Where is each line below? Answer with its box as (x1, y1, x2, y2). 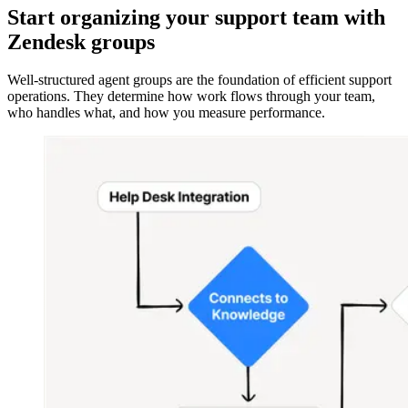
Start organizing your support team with (7, 5, 385, 29)
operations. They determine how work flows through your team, (7, 88, 375, 105)
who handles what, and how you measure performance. (7, 105, 325, 121)
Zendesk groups (7, 29, 155, 54)
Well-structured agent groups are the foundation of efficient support (7, 72, 392, 88)
